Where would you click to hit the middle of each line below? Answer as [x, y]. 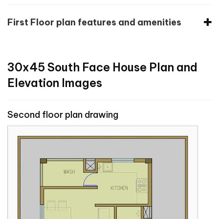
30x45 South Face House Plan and [102, 67]
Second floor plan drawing [63, 114]
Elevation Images [55, 83]
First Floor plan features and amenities [94, 22]
